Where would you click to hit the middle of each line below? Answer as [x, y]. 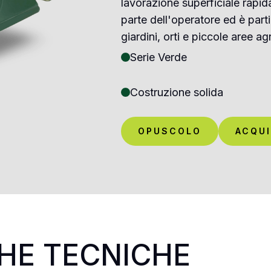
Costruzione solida [176, 92]
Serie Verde [158, 57]
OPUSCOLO [169, 131]
